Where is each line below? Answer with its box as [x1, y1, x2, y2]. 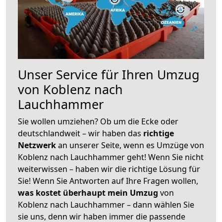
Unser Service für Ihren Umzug [18, 65, 200, 83]
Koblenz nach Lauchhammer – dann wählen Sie [18, 199, 194, 210]
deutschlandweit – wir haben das [18, 127, 143, 139]
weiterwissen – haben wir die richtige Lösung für [18, 163, 200, 174]
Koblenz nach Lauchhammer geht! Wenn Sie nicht [18, 151, 204, 163]
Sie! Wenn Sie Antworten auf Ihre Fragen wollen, [18, 175, 198, 186]
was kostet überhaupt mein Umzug [18, 187, 158, 198]
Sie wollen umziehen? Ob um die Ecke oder [18, 115, 178, 127]
